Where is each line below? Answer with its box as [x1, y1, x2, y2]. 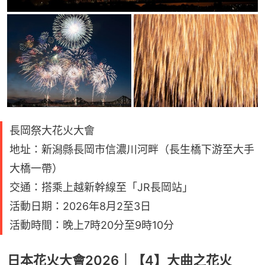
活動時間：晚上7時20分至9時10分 [9, 219, 174, 232]
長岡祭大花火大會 [9, 124, 95, 137]
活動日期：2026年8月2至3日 [9, 200, 151, 213]
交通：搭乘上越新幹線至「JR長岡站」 [9, 181, 193, 194]
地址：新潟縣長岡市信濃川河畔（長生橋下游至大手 [9, 143, 254, 156]
